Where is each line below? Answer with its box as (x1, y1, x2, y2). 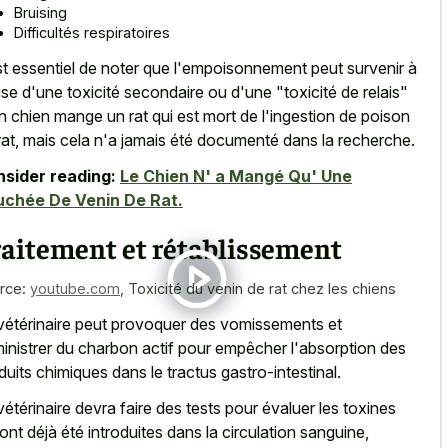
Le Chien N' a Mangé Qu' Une (120, 166, 352, 187)
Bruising (14, 4, 67, 22)
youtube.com (30, 280, 120, 298)
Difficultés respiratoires (14, 24, 170, 42)
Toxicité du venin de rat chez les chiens (128, 280, 396, 298)
